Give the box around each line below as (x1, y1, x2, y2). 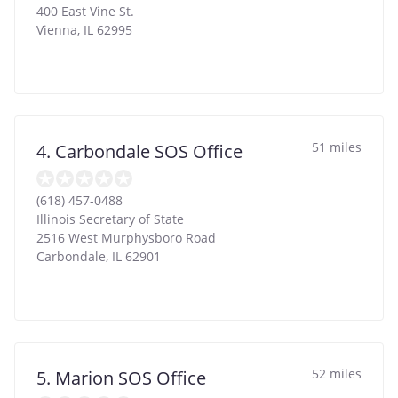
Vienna (36, 20, 77, 38)
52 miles (312, 364, 362, 382)
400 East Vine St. (36, 2, 134, 20)
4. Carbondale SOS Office (36, 139, 243, 163)
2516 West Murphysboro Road (36, 228, 216, 246)
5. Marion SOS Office (36, 365, 206, 390)
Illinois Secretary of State (36, 210, 184, 227)
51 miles (312, 138, 362, 155)
